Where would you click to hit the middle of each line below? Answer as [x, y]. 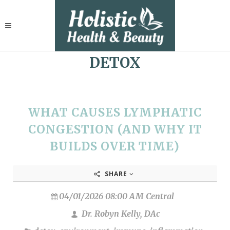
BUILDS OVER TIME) [115, 146]
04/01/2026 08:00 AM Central [117, 196]
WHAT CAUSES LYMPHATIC [115, 112]
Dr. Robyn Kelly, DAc [119, 214]
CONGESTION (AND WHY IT [115, 129]
